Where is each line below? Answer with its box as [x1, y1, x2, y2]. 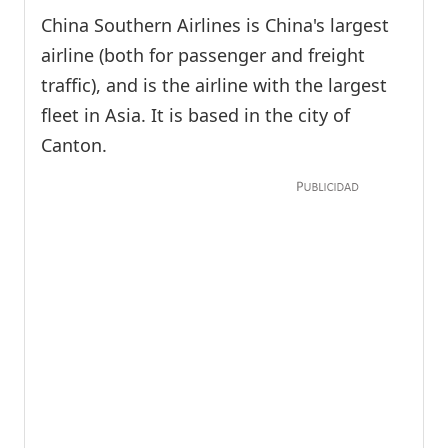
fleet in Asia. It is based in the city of [41, 103, 350, 128]
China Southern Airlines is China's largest [41, 13, 389, 38]
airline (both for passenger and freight [41, 43, 365, 68]
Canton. [41, 133, 107, 158]
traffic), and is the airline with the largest [41, 73, 387, 98]
